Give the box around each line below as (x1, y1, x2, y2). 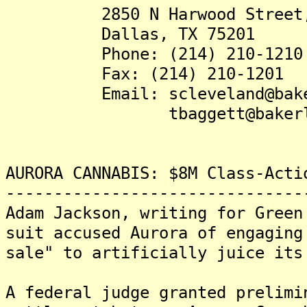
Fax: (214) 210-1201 (5, 64, 284, 84)
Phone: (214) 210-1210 (5, 44, 303, 64)
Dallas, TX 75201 (5, 24, 255, 44)
